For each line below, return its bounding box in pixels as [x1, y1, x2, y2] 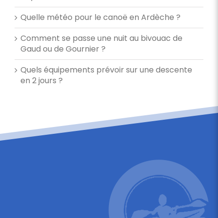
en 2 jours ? [20, 74, 63, 86]
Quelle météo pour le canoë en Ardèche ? [20, 11, 181, 23]
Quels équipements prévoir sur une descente [20, 64, 192, 75]
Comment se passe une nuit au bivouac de [20, 32, 182, 44]
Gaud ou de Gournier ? [20, 43, 106, 54]
